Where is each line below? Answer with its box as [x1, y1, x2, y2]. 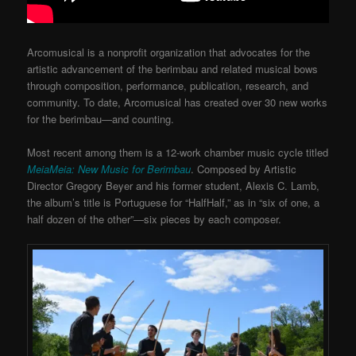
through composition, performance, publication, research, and [27, 77, 309, 93]
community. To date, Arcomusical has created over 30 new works [27, 94, 328, 110]
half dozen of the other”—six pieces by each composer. [27, 211, 282, 226]
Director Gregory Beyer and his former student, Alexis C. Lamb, [27, 177, 320, 193]
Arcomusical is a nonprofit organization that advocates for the [27, 44, 311, 60]
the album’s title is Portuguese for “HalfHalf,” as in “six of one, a [27, 194, 320, 210]
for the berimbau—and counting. [27, 110, 175, 126]
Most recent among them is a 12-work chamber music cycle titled [27, 144, 329, 160]
